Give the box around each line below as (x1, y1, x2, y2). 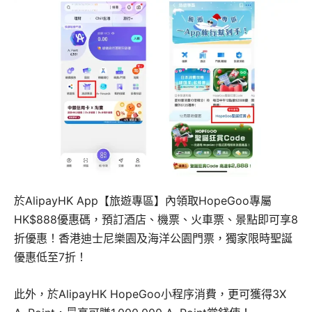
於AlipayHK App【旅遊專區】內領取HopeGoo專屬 (14, 194, 272, 208)
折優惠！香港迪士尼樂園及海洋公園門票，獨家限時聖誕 (14, 231, 292, 246)
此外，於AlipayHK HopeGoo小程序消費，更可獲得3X (14, 287, 286, 302)
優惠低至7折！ (14, 250, 87, 265)
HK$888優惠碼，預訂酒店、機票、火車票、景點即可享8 (14, 212, 298, 227)
